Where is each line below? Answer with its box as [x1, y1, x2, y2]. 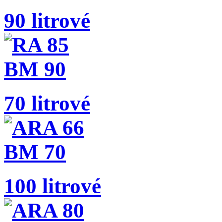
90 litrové [4, 8, 90, 32]
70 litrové [4, 91, 90, 115]
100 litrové [4, 174, 101, 198]
